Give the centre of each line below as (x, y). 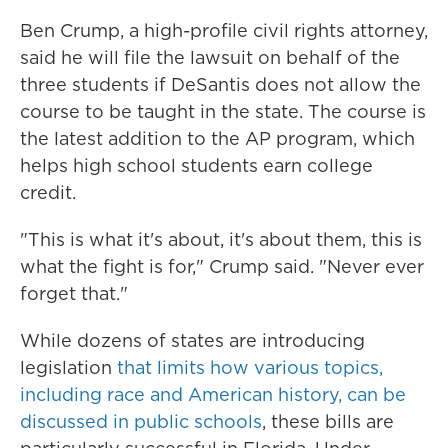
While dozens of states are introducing (192, 340)
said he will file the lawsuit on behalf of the (210, 57)
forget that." (74, 293)
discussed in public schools (141, 421)
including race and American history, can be (213, 394)
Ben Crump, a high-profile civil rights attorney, (224, 30)
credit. (48, 192)
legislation (68, 367)
